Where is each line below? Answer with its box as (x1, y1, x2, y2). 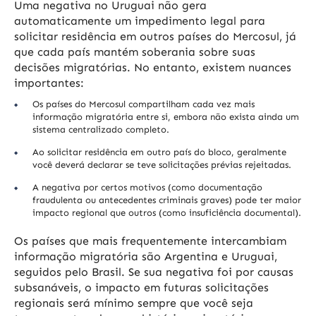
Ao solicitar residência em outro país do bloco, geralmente (32, 147, 286, 158)
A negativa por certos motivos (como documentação (32, 182, 262, 193)
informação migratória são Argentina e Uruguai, (14, 250, 277, 264)
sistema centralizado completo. (32, 124, 169, 135)
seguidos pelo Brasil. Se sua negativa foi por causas (14, 265, 293, 279)
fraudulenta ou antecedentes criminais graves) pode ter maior (32, 195, 301, 206)
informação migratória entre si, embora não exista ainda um (32, 111, 299, 123)
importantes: (14, 76, 84, 90)
